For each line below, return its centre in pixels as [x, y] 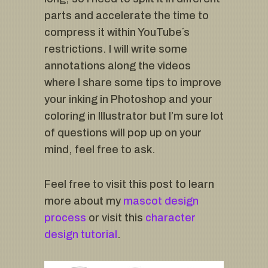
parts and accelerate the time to [127, 15]
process [65, 217]
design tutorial [81, 234]
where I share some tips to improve [133, 82]
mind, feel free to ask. [100, 149]
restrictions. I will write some [116, 49]
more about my [84, 201]
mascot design [161, 201]
